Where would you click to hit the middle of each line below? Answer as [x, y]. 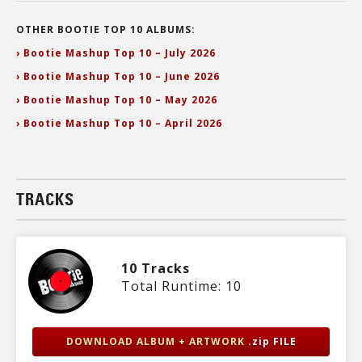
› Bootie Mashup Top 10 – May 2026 [117, 100]
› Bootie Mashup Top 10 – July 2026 [116, 53]
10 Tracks [156, 268]
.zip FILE [272, 341]
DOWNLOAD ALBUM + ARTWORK [157, 341]
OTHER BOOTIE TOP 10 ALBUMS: [106, 29]
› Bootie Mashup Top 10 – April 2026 [119, 123]
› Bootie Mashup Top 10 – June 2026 [118, 76]
